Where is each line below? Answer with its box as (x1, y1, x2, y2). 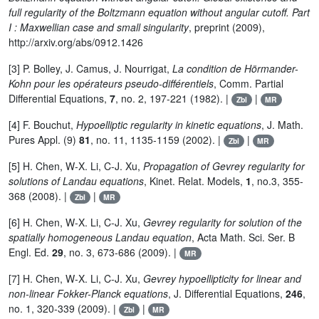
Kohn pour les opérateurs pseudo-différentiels (9, 76, 214, 91)
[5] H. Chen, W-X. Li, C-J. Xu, (9, 159, 143, 174)
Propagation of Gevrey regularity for (143, 159, 305, 174)
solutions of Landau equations (9, 174, 144, 189)
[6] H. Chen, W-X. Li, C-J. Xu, (9, 215, 143, 230)
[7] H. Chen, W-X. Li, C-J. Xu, (9, 271, 143, 286)
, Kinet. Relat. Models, (144, 174, 246, 189)
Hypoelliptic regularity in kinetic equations (76, 117, 261, 132)
